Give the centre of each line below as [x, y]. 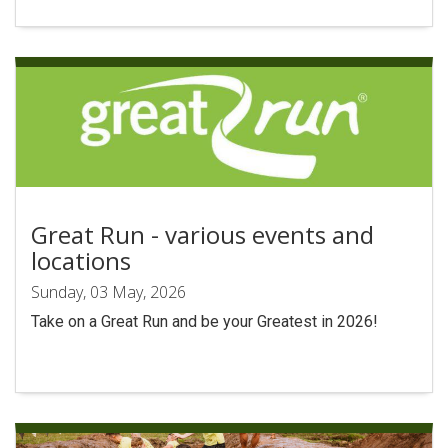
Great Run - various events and [202, 234]
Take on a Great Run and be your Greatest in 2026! [204, 321]
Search [120, 12]
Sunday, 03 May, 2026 [108, 292]
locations [81, 260]
